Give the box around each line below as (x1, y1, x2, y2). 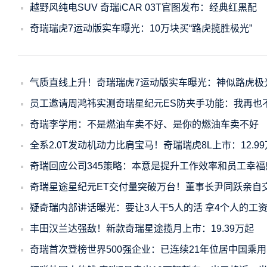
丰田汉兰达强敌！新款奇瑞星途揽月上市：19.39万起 (30, 223, 254, 234)
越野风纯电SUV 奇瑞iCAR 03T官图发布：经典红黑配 (30, 2, 257, 13)
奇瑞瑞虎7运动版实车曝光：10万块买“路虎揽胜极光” (30, 23, 252, 33)
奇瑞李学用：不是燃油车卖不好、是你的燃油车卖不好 (30, 119, 259, 129)
